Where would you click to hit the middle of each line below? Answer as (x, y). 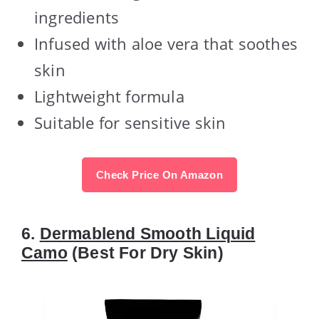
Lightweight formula (109, 96)
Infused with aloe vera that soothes (166, 43)
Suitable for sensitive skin (130, 122)
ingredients (77, 17)
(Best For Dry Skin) (145, 252)
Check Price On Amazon (159, 174)
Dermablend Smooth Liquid (147, 233)
